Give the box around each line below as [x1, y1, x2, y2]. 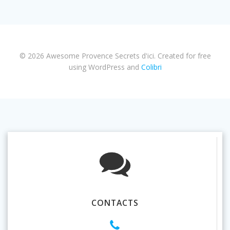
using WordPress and [68, 62, 141, 72]
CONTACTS [91, 197, 139, 209]
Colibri [141, 62, 162, 72]
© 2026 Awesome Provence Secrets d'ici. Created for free [19, 51, 211, 61]
